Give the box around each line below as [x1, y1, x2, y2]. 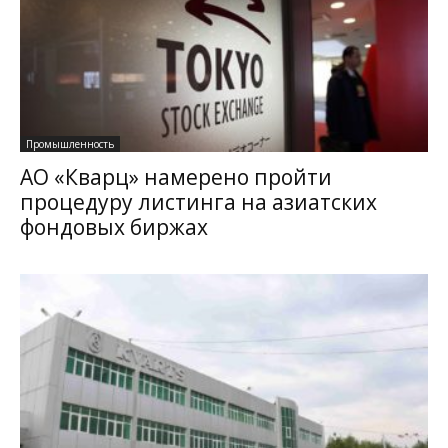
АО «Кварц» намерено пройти [20, 162, 332, 191]
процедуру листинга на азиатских [20, 187, 377, 216]
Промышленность [26, 136, 114, 151]
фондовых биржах [20, 212, 208, 241]
